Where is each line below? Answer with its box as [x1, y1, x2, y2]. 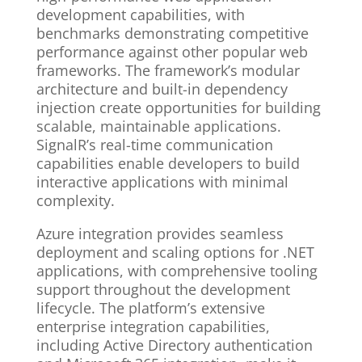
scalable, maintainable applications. [36, 116, 281, 137]
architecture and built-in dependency [36, 79, 288, 99]
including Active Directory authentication [36, 335, 313, 356]
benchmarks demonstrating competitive [36, 23, 309, 44]
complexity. [36, 191, 115, 211]
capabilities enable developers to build [36, 154, 300, 174]
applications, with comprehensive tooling [36, 261, 318, 281]
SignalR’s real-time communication [36, 135, 273, 155]
